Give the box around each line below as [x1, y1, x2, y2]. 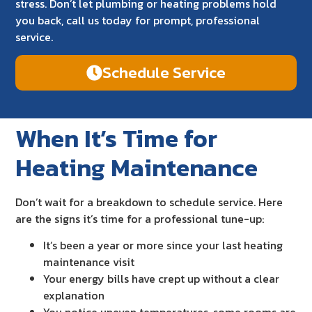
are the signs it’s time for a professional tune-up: [15, 210, 265, 227]
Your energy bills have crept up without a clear [43, 270, 280, 288]
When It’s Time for [15, 119, 218, 157]
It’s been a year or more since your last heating [43, 237, 283, 254]
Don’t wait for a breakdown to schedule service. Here [15, 193, 283, 210]
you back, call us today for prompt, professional [15, 11, 260, 29]
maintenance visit [43, 253, 135, 271]
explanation [43, 287, 105, 304]
